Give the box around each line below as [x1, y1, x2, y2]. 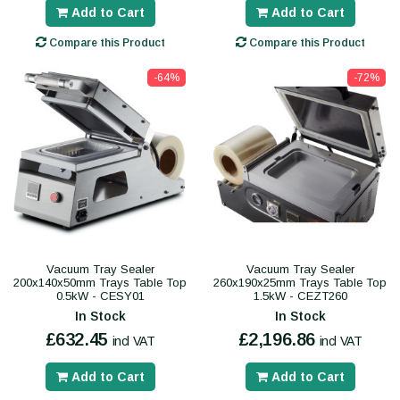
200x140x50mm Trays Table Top [13, 276, 187, 290]
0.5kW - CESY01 [55, 289, 145, 304]
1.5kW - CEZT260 [253, 289, 347, 304]
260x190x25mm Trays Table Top [213, 276, 387, 290]
